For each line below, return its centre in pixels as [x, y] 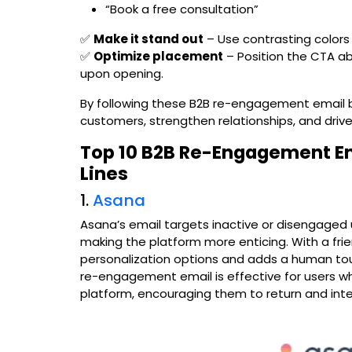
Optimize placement [158, 56]
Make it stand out [148, 38]
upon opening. [122, 73]
